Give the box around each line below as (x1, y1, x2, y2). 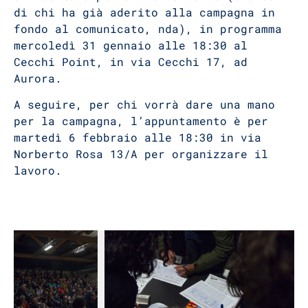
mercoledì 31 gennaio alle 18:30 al (14, 37, 247, 52)
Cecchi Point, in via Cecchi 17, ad (14, 54, 247, 69)
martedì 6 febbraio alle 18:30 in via (14, 130, 261, 145)
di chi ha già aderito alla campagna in (14, 4, 275, 19)
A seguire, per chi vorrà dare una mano (14, 97, 275, 112)
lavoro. (14, 163, 62, 178)
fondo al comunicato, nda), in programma (14, 21, 282, 36)
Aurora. (14, 70, 62, 85)
